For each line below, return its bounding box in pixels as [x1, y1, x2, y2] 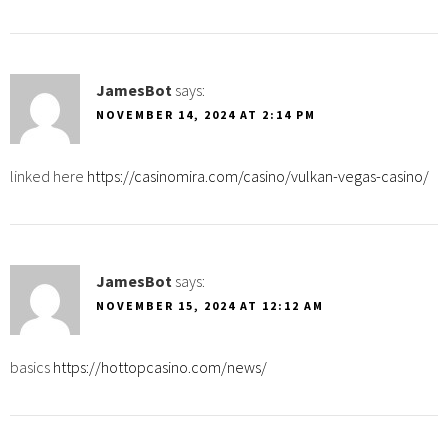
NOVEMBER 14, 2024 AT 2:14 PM [96, 106, 316, 122]
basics [10, 356, 53, 377]
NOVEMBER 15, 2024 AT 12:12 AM [96, 297, 324, 313]
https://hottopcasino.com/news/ [53, 356, 267, 377]
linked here [10, 165, 87, 186]
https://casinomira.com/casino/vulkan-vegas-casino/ [87, 165, 429, 186]
